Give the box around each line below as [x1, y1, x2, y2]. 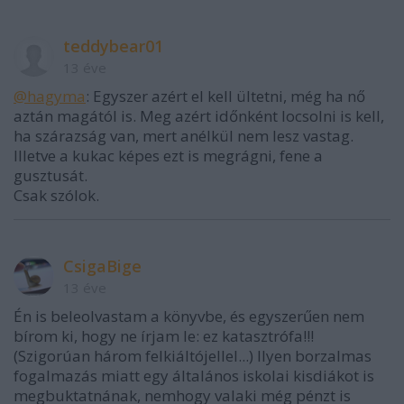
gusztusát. [14, 164, 87, 186]
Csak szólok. [14, 184, 99, 206]
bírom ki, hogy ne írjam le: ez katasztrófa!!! [14, 325, 314, 346]
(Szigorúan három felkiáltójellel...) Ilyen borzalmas [14, 344, 372, 366]
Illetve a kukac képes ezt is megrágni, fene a [14, 144, 323, 166]
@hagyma [14, 85, 86, 106]
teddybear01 [63, 34, 163, 57]
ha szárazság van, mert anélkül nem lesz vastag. [14, 124, 353, 146]
